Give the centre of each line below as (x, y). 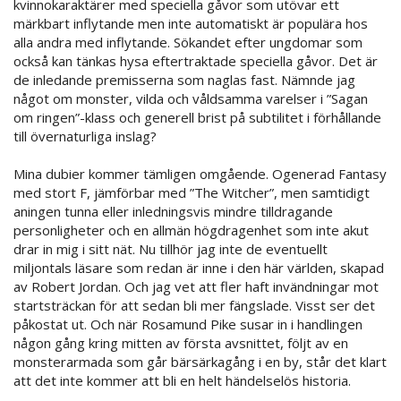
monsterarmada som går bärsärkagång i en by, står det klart (200, 361)
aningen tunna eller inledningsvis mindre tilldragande (173, 211)
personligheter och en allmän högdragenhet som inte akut (191, 230)
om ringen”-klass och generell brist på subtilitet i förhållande (197, 117)
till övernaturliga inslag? (85, 136)
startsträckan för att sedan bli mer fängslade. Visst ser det (194, 305)
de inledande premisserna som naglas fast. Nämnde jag (184, 79)
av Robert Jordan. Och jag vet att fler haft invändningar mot (196, 286)
